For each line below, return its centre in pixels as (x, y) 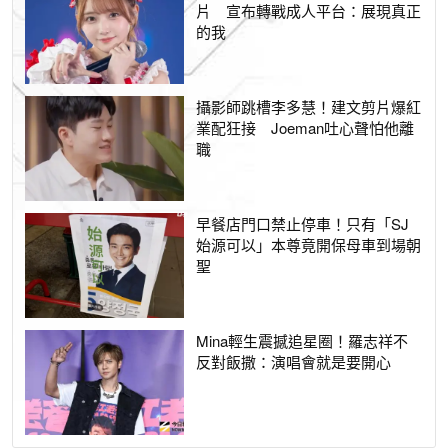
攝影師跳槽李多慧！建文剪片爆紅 (309, 106)
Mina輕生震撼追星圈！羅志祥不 (302, 341)
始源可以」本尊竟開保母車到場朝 (309, 245)
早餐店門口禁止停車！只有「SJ (303, 224)
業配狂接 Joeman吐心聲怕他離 (305, 127)
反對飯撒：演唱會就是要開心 (294, 362)
